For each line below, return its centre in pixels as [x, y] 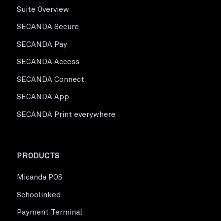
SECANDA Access [48, 62]
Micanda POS [40, 177]
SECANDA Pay [42, 44]
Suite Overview [43, 9]
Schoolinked [39, 195]
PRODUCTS [38, 156]
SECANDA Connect [51, 79]
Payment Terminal [50, 212]
